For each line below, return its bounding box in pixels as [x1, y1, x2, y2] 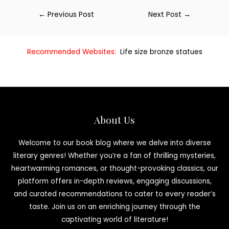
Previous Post [45, 9, 95, 19]
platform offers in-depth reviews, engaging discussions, [17, 176, 212, 187]
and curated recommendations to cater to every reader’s [13, 189, 216, 199]
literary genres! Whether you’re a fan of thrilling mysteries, [13, 151, 216, 161]
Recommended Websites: [27, 47, 116, 57]
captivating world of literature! [61, 215, 168, 225]
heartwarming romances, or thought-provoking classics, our [11, 164, 218, 174]
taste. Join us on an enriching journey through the [29, 202, 200, 212]
